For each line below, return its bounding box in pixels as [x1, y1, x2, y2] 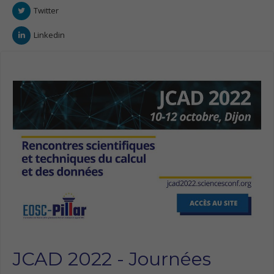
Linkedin [34, 29, 65, 41]
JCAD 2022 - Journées [13, 248, 211, 271]
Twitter [34, 5, 59, 17]
